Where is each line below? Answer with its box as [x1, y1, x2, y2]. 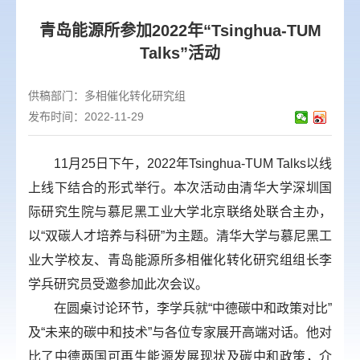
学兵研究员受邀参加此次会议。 [28, 277, 208, 291]
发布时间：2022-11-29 [28, 110, 144, 123]
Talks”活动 [140, 44, 220, 62]
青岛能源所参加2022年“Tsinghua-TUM [39, 22, 321, 39]
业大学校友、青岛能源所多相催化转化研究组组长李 [28, 253, 332, 267]
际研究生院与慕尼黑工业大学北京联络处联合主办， [28, 205, 332, 219]
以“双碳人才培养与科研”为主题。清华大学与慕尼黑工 [28, 229, 332, 243]
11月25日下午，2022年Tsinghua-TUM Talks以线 [28, 157, 332, 170]
